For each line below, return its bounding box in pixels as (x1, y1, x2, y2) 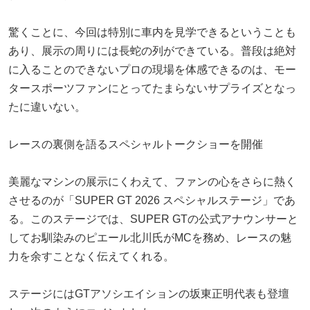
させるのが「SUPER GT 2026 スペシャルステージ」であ (8, 194, 295, 206)
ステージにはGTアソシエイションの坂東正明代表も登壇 (8, 287, 289, 300)
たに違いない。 (8, 100, 86, 113)
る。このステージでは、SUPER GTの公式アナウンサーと (8, 212, 298, 225)
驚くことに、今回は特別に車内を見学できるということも (8, 26, 296, 38)
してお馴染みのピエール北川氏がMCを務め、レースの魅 (8, 231, 291, 244)
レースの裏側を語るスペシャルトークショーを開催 (8, 138, 263, 150)
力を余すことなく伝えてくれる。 (8, 250, 174, 262)
